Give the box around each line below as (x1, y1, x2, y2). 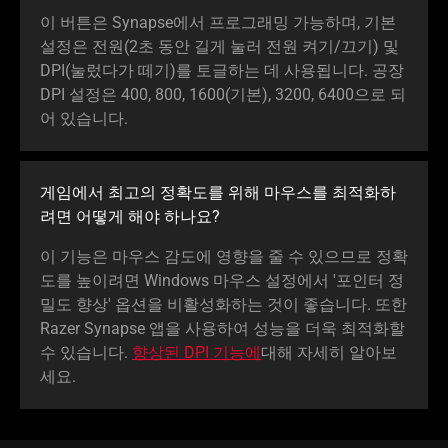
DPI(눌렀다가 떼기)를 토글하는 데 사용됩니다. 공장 (40, 61, 404, 81)
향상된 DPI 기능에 (132, 343, 261, 363)
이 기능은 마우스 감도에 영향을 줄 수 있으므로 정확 (40, 247, 408, 267)
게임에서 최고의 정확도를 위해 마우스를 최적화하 (40, 183, 396, 203)
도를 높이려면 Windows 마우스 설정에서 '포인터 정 (40, 271, 404, 291)
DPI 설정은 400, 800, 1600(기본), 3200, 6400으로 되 (40, 85, 406, 105)
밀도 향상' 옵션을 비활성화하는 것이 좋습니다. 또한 (40, 295, 407, 315)
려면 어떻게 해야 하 (40, 207, 180, 227)
